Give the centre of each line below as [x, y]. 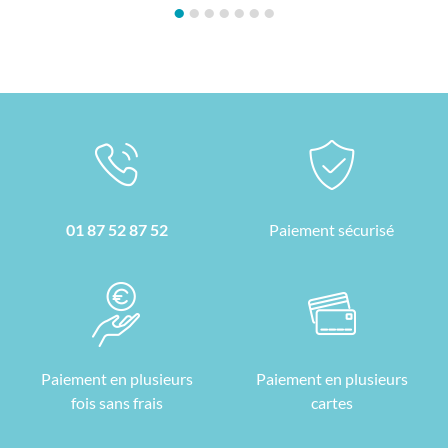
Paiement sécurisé [331, 229]
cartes [331, 402]
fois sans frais [116, 402]
